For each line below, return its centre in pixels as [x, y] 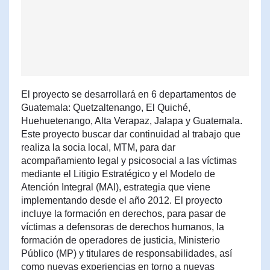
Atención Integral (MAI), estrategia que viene [116, 187]
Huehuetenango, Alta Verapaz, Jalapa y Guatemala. [132, 121]
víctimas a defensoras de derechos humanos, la [123, 227]
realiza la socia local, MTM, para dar [98, 147]
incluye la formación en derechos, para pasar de [124, 214]
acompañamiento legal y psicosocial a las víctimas [129, 161]
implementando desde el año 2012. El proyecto [122, 200]
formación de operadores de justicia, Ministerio [121, 240]
